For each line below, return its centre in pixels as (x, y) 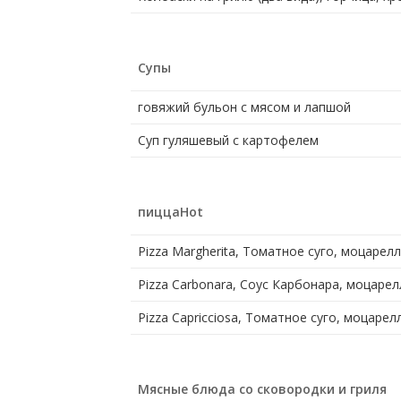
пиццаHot (170, 212)
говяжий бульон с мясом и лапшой (244, 107)
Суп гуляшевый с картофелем (228, 141)
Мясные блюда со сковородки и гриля (262, 389)
